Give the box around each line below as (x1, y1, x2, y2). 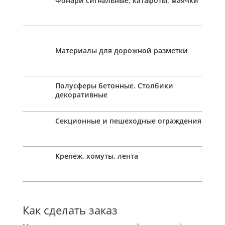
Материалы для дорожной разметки (55, 45, 188, 55)
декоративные (55, 89, 107, 99)
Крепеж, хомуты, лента (55, 151, 138, 161)
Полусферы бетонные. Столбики (55, 80, 173, 90)
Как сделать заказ (22, 202, 118, 217)
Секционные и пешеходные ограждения (55, 116, 201, 126)
